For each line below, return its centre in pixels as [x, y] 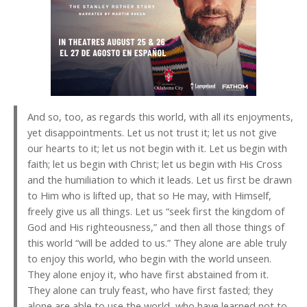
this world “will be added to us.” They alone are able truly [157, 243]
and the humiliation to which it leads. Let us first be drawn [160, 180]
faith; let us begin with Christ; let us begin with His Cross [155, 164]
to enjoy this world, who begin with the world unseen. [149, 259]
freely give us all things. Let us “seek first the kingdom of [156, 211]
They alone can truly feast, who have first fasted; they [150, 290]
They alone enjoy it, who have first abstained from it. [148, 274]
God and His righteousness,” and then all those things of [156, 227]
